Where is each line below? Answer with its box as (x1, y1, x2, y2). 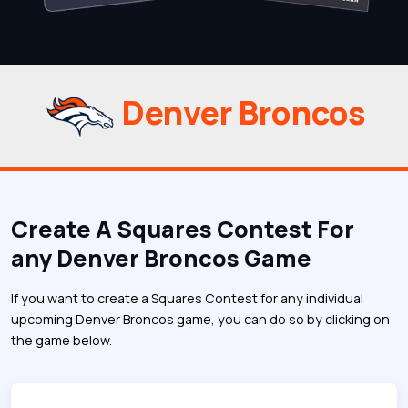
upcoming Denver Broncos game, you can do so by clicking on (11, 310, 390, 328)
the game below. (11, 331, 112, 349)
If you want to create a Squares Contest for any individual (11, 289, 363, 307)
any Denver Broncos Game (11, 241, 311, 274)
